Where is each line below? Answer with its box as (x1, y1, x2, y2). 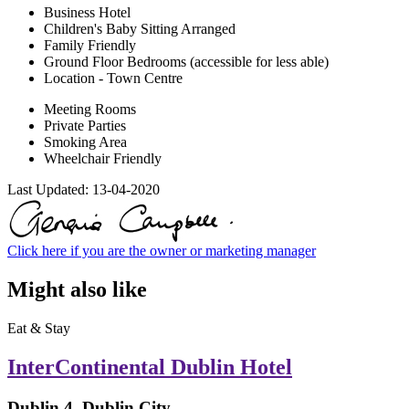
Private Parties (44, 118, 126, 134)
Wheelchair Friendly (44, 151, 162, 167)
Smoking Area (44, 134, 127, 151)
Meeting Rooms (44, 101, 136, 118)
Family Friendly (44, 37, 136, 54)
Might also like (7, 278, 147, 302)
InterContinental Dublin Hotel (7, 354, 292, 379)
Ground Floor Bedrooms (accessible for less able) (44, 54, 329, 70)
